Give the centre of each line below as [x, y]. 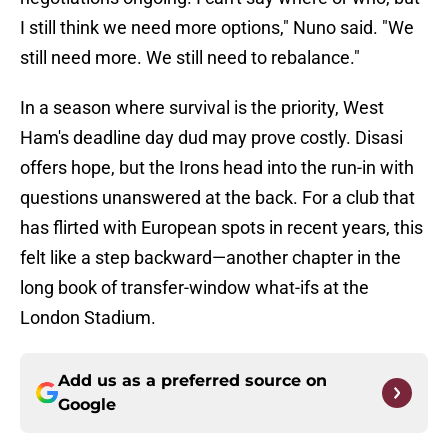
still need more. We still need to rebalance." [190, 58]
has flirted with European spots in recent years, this [221, 228]
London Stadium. [88, 318]
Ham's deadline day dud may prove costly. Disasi [211, 138]
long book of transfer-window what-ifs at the [194, 288]
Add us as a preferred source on [192, 381]
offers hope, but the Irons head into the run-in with [217, 168]
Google [87, 405]
